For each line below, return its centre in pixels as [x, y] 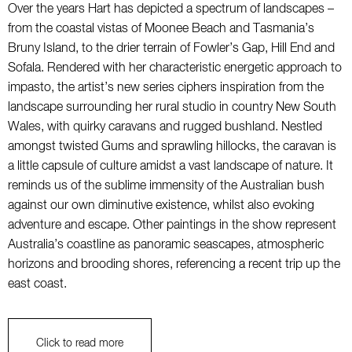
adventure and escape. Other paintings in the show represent [172, 225]
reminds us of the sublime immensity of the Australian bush [166, 186]
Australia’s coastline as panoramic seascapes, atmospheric [166, 245]
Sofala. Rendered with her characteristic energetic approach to [175, 68]
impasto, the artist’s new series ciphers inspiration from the [166, 88]
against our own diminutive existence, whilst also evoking [161, 206]
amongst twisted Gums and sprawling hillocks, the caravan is [172, 147]
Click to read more [80, 343]
